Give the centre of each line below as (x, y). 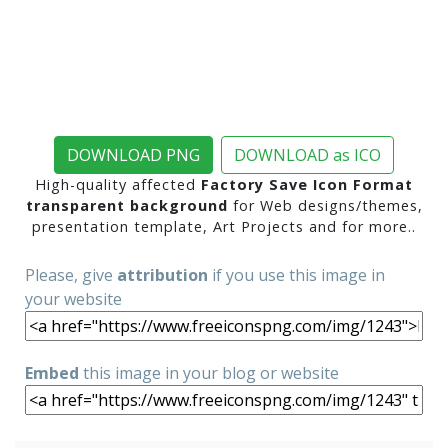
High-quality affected (118, 184)
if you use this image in (296, 275)
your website (73, 299)
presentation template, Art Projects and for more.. (224, 226)
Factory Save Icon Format (307, 184)
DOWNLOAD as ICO (307, 155)
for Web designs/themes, (325, 205)
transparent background (126, 205)
